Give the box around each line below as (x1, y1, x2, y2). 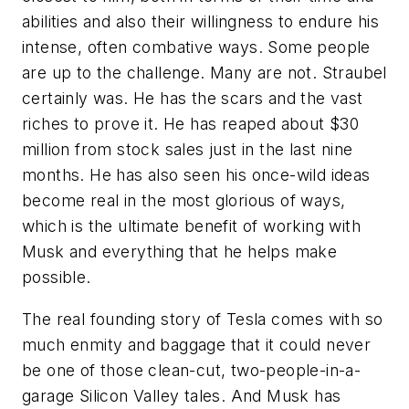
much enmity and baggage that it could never (22, 334, 372, 354)
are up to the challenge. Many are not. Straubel (22, 62, 387, 82)
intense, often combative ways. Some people (22, 37, 371, 57)
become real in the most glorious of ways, (22, 190, 346, 210)
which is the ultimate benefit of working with (22, 215, 361, 236)
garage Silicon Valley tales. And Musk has (22, 385, 341, 405)
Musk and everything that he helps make (22, 241, 338, 261)
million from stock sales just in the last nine (22, 139, 353, 159)
